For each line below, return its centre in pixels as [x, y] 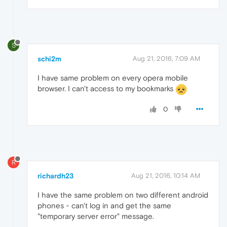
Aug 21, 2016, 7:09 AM [166, 59]
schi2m [49, 59]
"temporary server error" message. [96, 216]
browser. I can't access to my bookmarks [106, 89]
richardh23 [55, 176]
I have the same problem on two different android [123, 195]
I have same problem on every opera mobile [113, 78]
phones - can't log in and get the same [104, 206]
